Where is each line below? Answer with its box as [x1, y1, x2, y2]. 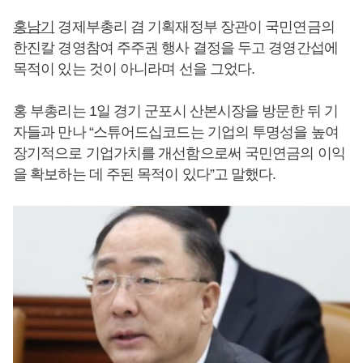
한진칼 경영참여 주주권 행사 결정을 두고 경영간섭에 [13, 40, 338, 56]
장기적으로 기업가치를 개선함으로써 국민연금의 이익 [13, 145, 345, 161]
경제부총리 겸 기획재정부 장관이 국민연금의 [54, 19, 335, 35]
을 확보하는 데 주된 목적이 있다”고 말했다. [13, 166, 276, 182]
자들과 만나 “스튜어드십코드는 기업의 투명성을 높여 [13, 124, 339, 140]
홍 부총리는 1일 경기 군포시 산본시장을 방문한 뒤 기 [13, 103, 339, 119]
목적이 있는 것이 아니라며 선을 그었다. [13, 61, 255, 77]
